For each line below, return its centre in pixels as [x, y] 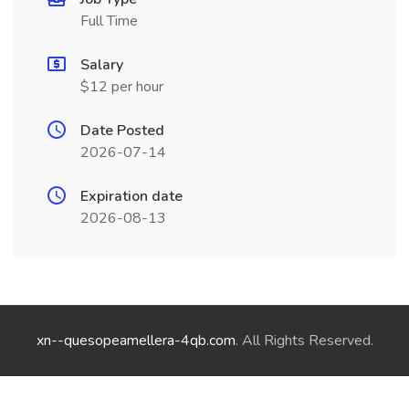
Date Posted [122, 131]
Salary [102, 65]
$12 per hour [122, 87]
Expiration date [131, 196]
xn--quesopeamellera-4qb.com [136, 341]
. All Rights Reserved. [304, 341]
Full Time [109, 21]
